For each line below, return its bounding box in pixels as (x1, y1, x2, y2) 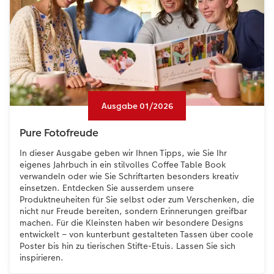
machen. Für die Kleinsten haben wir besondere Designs (20, 217, 243, 229)
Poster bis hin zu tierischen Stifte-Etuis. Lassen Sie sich (20, 240, 235, 253)
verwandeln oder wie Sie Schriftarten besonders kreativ (20, 170, 239, 183)
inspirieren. (20, 251, 64, 264)
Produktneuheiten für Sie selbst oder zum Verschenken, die (20, 193, 254, 206)
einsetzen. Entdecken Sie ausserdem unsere (20, 182, 194, 194)
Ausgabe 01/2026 (101, 99, 173, 112)
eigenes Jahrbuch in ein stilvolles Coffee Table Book (20, 158, 226, 171)
